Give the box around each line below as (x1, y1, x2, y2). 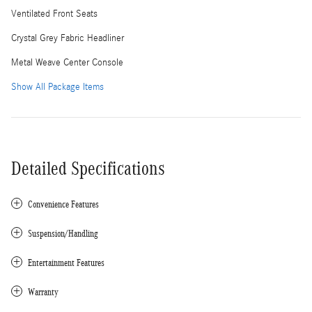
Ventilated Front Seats (11, 8, 97, 19)
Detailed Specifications (11, 157, 165, 179)
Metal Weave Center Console (11, 56, 123, 68)
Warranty (28, 286, 58, 297)
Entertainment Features (28, 257, 104, 268)
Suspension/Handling (28, 228, 98, 239)
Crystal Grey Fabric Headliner (11, 32, 124, 44)
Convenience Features (28, 198, 99, 210)
